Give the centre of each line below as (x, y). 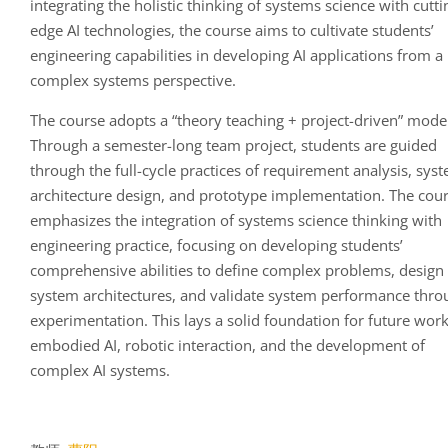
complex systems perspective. (133, 80)
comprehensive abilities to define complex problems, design (237, 270)
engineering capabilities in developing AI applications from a (237, 55)
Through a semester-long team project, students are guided (234, 145)
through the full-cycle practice (132, 170)
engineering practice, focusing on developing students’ (217, 245)
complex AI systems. (100, 370)
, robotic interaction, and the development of (271, 345)
